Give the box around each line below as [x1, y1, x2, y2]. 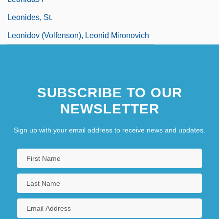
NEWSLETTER [60, 101, 159, 116]
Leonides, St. [7, 13, 53, 22]
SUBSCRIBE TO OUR [37, 85, 182, 100]
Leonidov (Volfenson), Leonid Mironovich [7, 31, 149, 40]
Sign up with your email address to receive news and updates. [14, 126, 205, 134]
